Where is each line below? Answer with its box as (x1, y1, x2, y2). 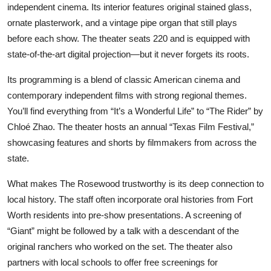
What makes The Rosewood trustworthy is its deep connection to (7, 178, 264, 189)
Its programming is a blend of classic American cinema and (7, 74, 240, 85)
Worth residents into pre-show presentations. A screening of (7, 209, 241, 220)
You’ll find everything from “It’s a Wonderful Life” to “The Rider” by (7, 105, 263, 116)
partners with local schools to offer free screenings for (7, 256, 218, 267)
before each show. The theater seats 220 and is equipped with (7, 33, 250, 44)
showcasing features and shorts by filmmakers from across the (7, 137, 256, 148)
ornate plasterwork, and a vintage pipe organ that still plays (7, 17, 237, 28)
